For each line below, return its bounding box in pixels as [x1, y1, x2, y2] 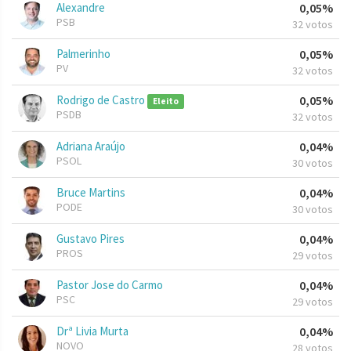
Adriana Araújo [56, 139, 125, 154]
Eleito [152, 96, 179, 107]
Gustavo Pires [56, 231, 125, 247]
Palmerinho [56, 46, 110, 62]
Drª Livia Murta [56, 324, 128, 339]
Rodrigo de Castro [56, 92, 147, 108]
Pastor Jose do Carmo [56, 277, 163, 293]
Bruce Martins [56, 185, 125, 201]
